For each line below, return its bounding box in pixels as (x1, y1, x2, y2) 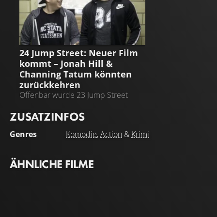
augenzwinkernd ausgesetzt (19, 99, 114, 110)
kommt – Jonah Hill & (19, 57, 113, 70)
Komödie (66, 129, 97, 139)
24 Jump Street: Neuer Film (19, 46, 138, 59)
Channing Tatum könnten (19, 68, 132, 80)
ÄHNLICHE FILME (10, 156, 93, 171)
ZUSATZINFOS (10, 109, 85, 124)
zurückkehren (19, 78, 80, 91)
